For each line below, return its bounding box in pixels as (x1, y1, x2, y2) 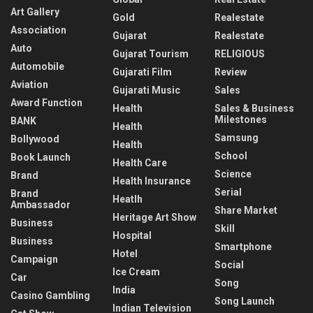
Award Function (10, 97, 82, 109)
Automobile (10, 61, 64, 73)
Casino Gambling (10, 290, 90, 302)
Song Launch (214, 296, 275, 307)
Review (214, 66, 247, 78)
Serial (214, 187, 242, 198)
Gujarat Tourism (112, 48, 189, 60)
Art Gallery (10, 6, 59, 18)
